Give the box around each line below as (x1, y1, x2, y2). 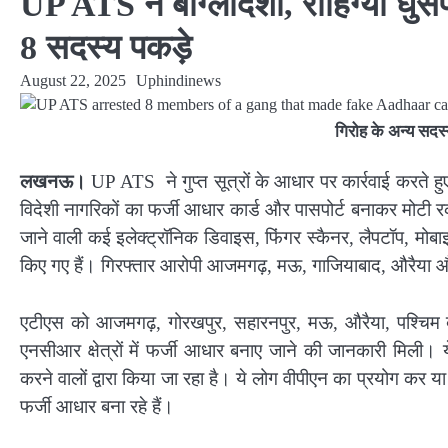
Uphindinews (136, 72, 221, 89)
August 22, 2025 (20, 72, 126, 89)
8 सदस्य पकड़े (20, 29, 192, 66)
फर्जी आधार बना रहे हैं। (20, 395, 174, 417)
